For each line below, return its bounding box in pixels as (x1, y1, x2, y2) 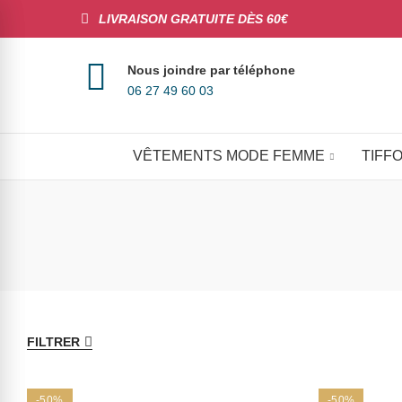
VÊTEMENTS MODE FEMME (132, 148, 325, 164)
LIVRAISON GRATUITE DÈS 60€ (99, 12, 288, 26)
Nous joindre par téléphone (127, 62, 295, 77)
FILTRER (27, 334, 80, 349)
